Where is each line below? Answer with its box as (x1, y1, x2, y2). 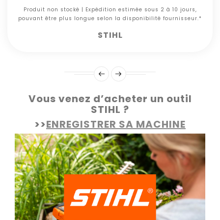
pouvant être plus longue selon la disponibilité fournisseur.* (18, 15, 202, 23)
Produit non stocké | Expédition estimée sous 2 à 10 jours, (23, 6, 197, 14)
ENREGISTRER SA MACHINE (46, 117, 186, 132)
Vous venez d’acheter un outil (28, 92, 192, 106)
